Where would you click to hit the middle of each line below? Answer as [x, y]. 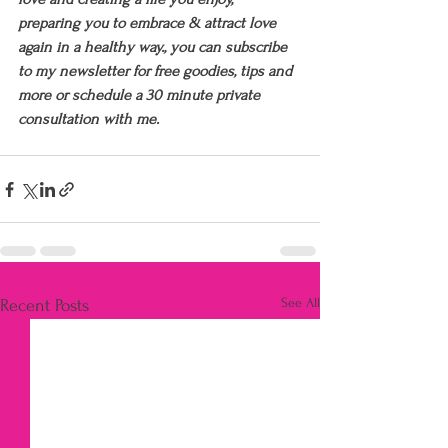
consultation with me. [88, 119]
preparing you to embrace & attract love [149, 23]
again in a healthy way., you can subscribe [154, 47]
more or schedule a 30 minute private [141, 95]
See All [300, 303]
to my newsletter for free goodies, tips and [157, 71]
